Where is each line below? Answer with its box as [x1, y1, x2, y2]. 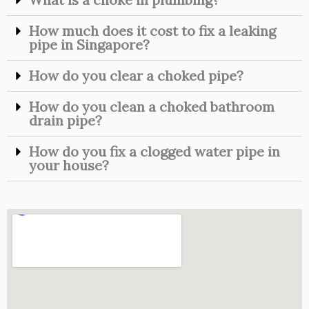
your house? [29, 157, 109, 174]
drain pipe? [29, 112, 102, 129]
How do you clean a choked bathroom [29, 98, 275, 115]
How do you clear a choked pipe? [29, 67, 243, 84]
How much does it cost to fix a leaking [29, 22, 276, 39]
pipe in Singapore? [29, 36, 150, 53]
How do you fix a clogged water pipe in [29, 143, 280, 160]
